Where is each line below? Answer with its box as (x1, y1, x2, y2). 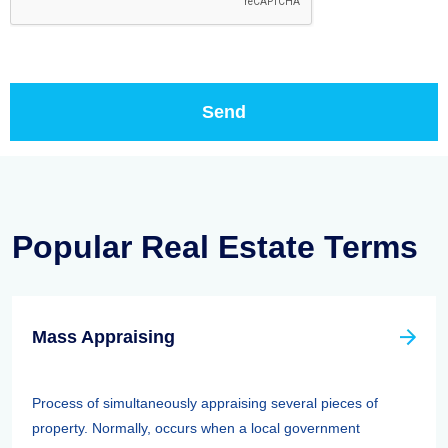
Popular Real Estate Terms (12, 229, 418, 265)
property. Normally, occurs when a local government (32, 420, 360, 436)
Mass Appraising (32, 327, 175, 347)
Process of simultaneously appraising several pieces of (32, 395, 378, 411)
